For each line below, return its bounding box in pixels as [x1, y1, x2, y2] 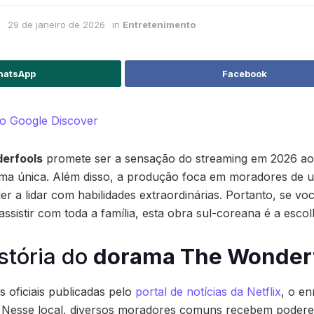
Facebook [221, 68, 267, 79]
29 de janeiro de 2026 [8, 18, 105, 30]
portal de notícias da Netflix [135, 284, 281, 299]
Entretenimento [123, 18, 196, 30]
